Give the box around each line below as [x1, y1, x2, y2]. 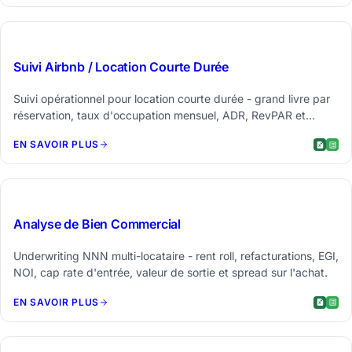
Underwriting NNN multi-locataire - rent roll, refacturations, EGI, [13, 249, 339, 263]
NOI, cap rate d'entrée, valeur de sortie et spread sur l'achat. [13, 266, 328, 280]
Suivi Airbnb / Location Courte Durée [13, 58, 229, 75]
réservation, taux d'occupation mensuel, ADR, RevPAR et [13, 108, 306, 122]
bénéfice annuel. [13, 124, 98, 138]
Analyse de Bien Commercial [13, 216, 181, 233]
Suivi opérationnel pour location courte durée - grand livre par [13, 91, 330, 105]
